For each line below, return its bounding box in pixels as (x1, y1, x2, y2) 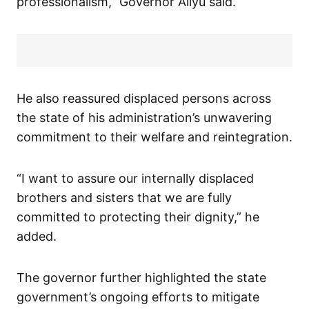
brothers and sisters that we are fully (17, 190, 232, 206)
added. (17, 229, 57, 244)
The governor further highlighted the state (17, 270, 266, 286)
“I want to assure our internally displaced (17, 171, 254, 186)
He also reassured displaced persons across (17, 91, 271, 106)
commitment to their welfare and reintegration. (17, 130, 292, 145)
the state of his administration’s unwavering (17, 110, 272, 126)
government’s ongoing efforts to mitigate (17, 290, 259, 305)
